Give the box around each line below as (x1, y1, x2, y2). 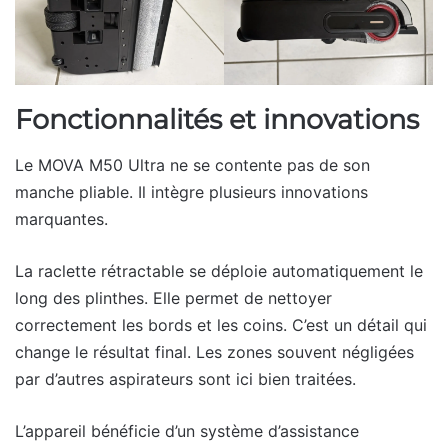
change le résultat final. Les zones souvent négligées (15, 341, 414, 362)
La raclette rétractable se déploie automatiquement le (15, 260, 423, 281)
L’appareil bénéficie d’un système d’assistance (15, 420, 359, 441)
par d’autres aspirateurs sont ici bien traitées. (15, 368, 356, 389)
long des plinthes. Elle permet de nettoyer (15, 287, 332, 308)
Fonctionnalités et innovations (15, 103, 419, 137)
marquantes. (15, 208, 108, 229)
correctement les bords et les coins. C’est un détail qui (15, 314, 427, 335)
